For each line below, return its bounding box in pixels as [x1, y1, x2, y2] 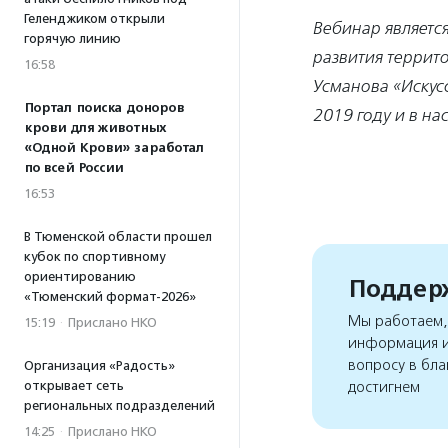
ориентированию [24, 269, 136, 284]
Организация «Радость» [24, 358, 175, 373]
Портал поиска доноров [24, 100, 184, 116]
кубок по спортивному [24, 249, 165, 264]
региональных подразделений [24, 398, 215, 413]
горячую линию [24, 31, 121, 46]
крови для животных [24, 120, 166, 136]
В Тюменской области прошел [24, 229, 212, 244]
